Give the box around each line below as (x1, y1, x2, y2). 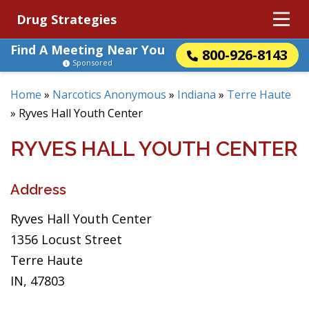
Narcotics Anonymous (52, 87, 166, 102)
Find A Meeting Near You (10, 41, 165, 58)
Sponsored (72, 57, 112, 68)
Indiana (177, 87, 216, 102)
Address (10, 181, 66, 198)
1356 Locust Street (10, 231, 122, 248)
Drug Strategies (17, 11, 117, 28)
